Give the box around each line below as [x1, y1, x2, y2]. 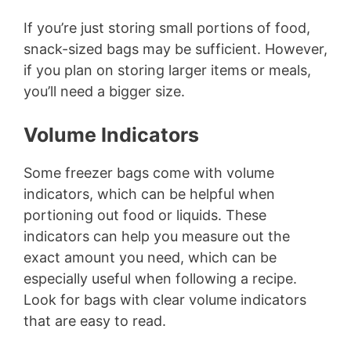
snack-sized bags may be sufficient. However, [24, 41, 327, 58]
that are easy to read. [24, 313, 166, 330]
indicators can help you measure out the [24, 228, 290, 245]
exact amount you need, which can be [24, 249, 277, 266]
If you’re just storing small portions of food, [24, 20, 310, 37]
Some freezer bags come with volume [24, 165, 274, 182]
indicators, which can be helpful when [24, 186, 275, 203]
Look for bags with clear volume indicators [24, 291, 306, 309]
